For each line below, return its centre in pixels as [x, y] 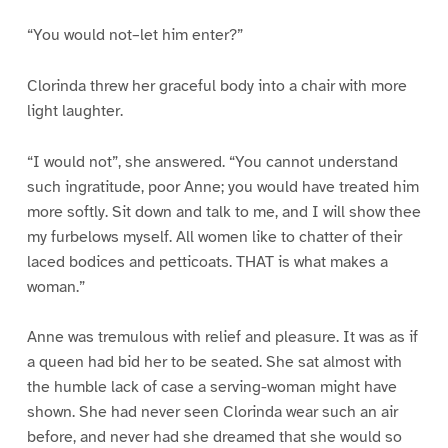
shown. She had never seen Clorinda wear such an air [212, 412]
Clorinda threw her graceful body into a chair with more [216, 85]
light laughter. [74, 110]
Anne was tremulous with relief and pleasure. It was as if [222, 337]
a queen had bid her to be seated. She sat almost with [214, 362]
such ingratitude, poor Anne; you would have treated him [222, 186]
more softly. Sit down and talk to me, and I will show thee [223, 211]
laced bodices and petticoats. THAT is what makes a [207, 261]
